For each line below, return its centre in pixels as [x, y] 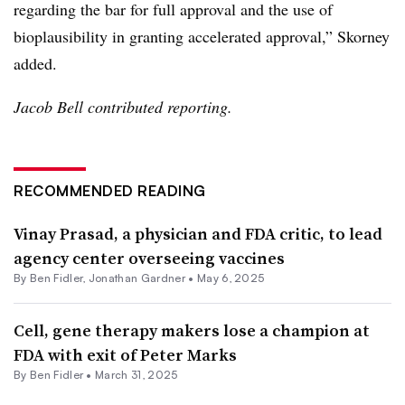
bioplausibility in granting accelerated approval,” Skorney [202, 36]
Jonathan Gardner [137, 278]
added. [35, 63]
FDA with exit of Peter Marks [125, 355]
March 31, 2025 [137, 375]
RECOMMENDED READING [110, 191]
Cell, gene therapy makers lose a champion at [192, 330]
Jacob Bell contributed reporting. [123, 107]
